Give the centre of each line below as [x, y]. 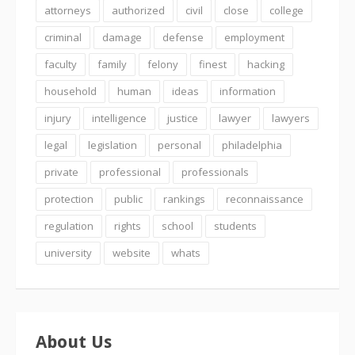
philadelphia [252, 145]
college [286, 10]
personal [179, 145]
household [71, 91]
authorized [138, 10]
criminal [63, 37]
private [61, 172]
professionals [215, 172]
